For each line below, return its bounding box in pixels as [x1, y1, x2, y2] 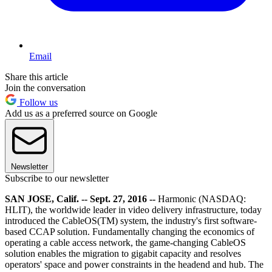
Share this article [5, 71, 68, 82]
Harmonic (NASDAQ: [155, 193, 246, 204]
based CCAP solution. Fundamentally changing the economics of [5, 226, 254, 237]
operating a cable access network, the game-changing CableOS [5, 237, 246, 248]
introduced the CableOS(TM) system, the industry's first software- [5, 215, 257, 226]
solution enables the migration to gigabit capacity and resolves [5, 248, 241, 259]
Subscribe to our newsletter [5, 172, 109, 183]
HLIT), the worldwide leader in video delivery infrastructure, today [5, 204, 262, 215]
